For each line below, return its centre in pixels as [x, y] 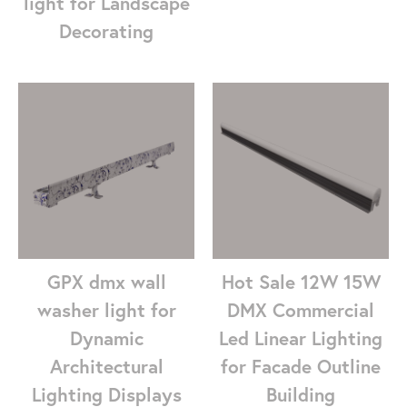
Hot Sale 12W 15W [301, 282]
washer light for [106, 310]
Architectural [106, 367]
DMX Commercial [301, 310]
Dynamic [106, 338]
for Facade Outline [301, 367]
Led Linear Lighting [301, 338]
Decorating [106, 31]
